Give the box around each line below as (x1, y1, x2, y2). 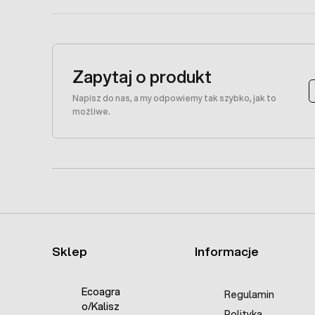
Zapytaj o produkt (72, 64, 212, 89)
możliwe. (72, 105, 110, 118)
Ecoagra (82, 285, 120, 300)
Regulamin (224, 288, 274, 302)
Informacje (194, 243, 259, 261)
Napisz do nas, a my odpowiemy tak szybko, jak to (72, 92, 276, 105)
